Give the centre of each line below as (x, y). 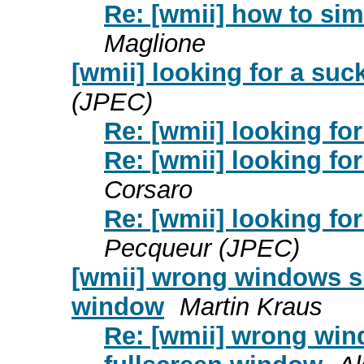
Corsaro (148, 189)
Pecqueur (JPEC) (202, 248)
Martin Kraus (251, 306)
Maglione (155, 43)
